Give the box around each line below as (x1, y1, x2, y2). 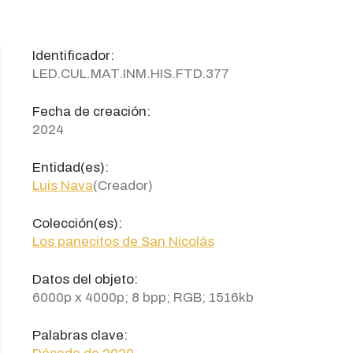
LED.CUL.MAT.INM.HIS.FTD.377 (32, 66, 229, 81)
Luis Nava (32, 178, 93, 193)
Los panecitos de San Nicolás (32, 234, 214, 249)
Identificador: (32, 48, 114, 63)
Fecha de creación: (32, 104, 150, 119)
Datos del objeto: (32, 272, 138, 287)
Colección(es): (32, 216, 122, 231)
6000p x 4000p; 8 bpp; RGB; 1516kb (32, 290, 254, 305)
